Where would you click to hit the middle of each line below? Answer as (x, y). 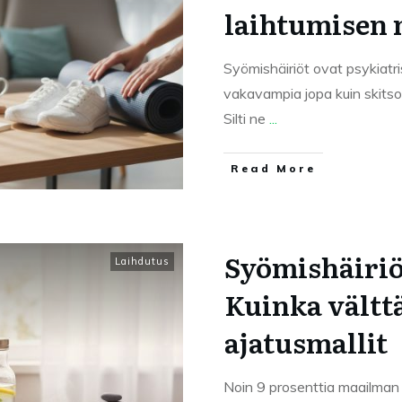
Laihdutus (142, 261)
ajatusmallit (306, 342)
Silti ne (246, 118)
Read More (273, 168)
